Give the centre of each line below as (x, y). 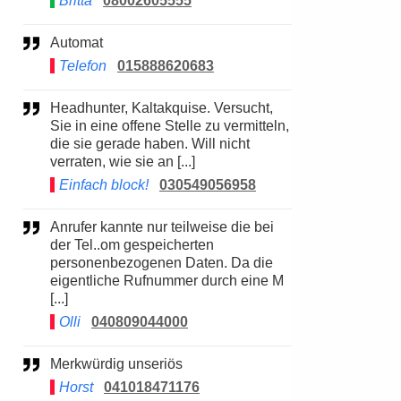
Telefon (83, 66)
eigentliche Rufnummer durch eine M (167, 281)
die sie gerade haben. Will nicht (150, 144)
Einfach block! (104, 185)
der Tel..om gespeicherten (132, 245)
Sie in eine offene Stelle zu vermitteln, (170, 126)
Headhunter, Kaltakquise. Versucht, (55, 108)
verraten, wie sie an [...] (123, 162)
